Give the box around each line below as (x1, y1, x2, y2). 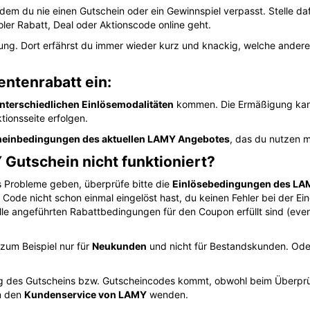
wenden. (147, 289, 188, 300)
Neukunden (92, 240, 147, 252)
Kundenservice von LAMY (24, 289, 147, 300)
